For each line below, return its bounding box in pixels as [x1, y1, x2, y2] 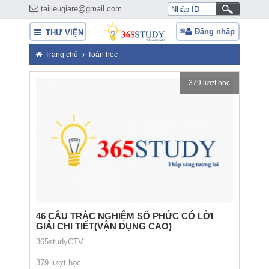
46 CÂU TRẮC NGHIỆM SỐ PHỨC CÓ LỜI [36, 210, 213, 221]
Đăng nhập [195, 27, 235, 36]
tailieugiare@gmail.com [38, 4, 122, 13]
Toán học [88, 50, 118, 59]
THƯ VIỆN [43, 28, 83, 37]
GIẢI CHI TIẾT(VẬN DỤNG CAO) [36, 220, 172, 231]
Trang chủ [45, 50, 78, 59]
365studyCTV [36, 237, 83, 246]
